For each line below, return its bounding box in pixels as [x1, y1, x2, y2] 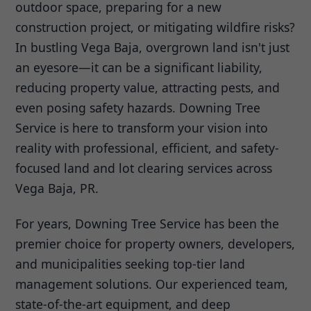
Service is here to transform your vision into [15, 119, 269, 137]
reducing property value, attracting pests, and [15, 79, 280, 96]
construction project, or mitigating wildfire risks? [15, 19, 296, 36]
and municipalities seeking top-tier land [15, 255, 246, 273]
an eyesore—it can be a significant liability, [15, 59, 263, 76]
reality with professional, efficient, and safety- [15, 140, 280, 157]
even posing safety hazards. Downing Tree [15, 99, 261, 117]
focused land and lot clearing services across [15, 160, 273, 177]
